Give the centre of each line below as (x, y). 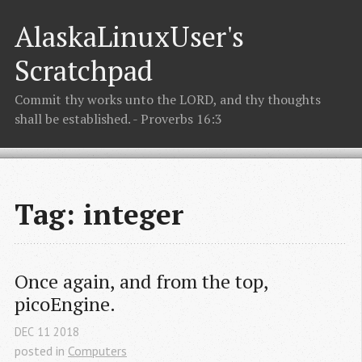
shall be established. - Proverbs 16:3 (118, 119)
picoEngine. (65, 304)
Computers (97, 350)
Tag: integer (99, 214)
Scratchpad (84, 70)
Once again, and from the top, (141, 282)
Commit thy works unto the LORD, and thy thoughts (168, 100)
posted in (41, 350)
